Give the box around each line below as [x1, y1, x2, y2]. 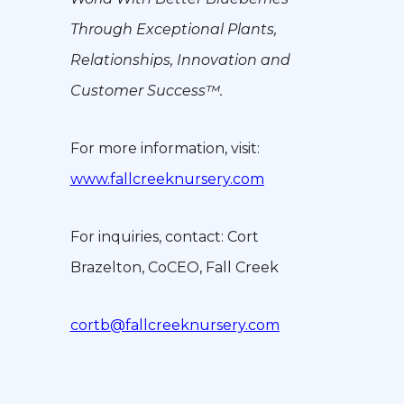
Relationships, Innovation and [69, 51, 290, 69]
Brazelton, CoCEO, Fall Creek [69, 259, 279, 277]
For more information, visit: [69, 140, 260, 158]
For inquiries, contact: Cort [69, 228, 259, 246]
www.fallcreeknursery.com [69, 170, 264, 188]
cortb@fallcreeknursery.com [69, 317, 280, 335]
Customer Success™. [69, 82, 223, 100]
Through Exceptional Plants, [69, 21, 277, 39]
